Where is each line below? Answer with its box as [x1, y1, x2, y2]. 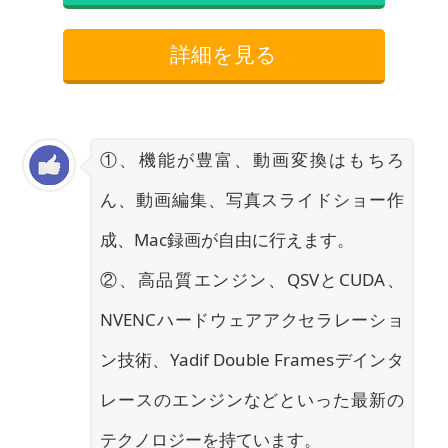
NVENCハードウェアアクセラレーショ [100, 307, 404, 331]
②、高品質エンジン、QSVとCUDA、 [100, 267, 404, 291]
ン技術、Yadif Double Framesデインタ [100, 347, 404, 371]
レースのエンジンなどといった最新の [100, 387, 404, 411]
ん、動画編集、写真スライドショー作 [100, 187, 404, 211]
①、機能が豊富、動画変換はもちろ [100, 147, 404, 171]
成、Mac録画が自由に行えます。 [100, 227, 355, 251]
